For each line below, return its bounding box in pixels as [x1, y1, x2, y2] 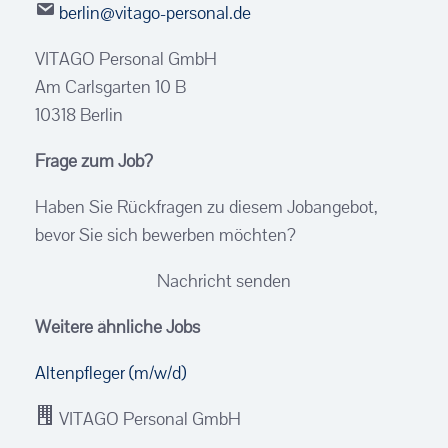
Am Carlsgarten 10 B [35, 74, 186, 98]
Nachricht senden [157, 268, 291, 292]
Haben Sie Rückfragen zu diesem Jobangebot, [35, 194, 378, 218]
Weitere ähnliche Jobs [35, 314, 200, 338]
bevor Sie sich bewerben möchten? [35, 222, 296, 246]
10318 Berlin [35, 102, 123, 126]
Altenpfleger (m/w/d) [35, 360, 186, 384]
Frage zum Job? [35, 148, 153, 172]
